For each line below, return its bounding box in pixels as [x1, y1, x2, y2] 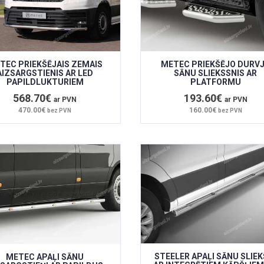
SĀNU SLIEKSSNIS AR [174, 68, 258, 78]
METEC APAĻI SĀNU [6, 252, 84, 262]
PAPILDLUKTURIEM [6, 77, 84, 87]
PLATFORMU [190, 77, 241, 87]
